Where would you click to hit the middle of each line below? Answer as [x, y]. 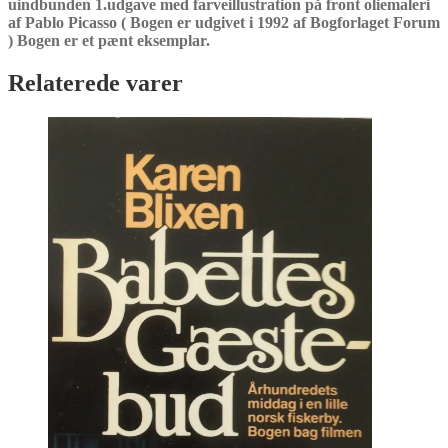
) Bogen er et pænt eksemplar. [109, 40]
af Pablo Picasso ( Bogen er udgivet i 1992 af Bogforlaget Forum [224, 22]
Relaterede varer [95, 82]
